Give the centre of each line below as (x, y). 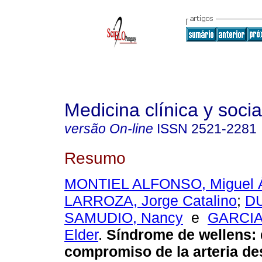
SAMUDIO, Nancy (124, 218)
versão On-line (109, 129)
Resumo (95, 158)
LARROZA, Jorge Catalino (151, 201)
